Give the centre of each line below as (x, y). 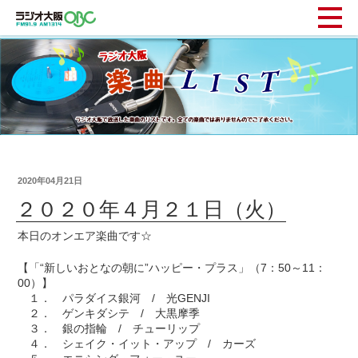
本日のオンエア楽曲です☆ (85, 236)
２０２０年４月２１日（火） (151, 209)
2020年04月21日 (50, 180)
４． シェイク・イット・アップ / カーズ (137, 344)
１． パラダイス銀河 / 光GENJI (114, 298)
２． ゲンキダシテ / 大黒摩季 (109, 314)
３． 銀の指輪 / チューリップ (115, 329)
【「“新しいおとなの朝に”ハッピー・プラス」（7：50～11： (172, 268)
